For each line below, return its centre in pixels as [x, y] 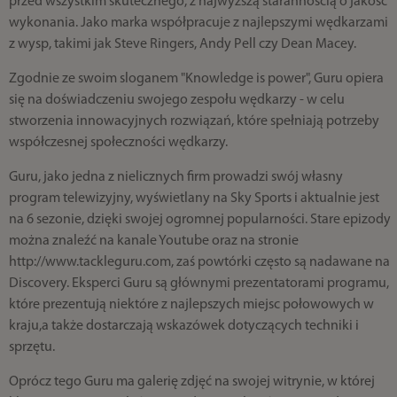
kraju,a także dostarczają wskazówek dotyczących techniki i [183, 326]
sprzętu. [33, 347]
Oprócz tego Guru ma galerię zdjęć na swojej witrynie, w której [191, 382]
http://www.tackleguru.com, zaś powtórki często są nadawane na [199, 262]
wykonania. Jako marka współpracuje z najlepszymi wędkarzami [198, 23]
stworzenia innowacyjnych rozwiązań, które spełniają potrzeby [194, 121]
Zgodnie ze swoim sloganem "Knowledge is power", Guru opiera [196, 79]
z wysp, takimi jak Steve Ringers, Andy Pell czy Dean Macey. [183, 44]
